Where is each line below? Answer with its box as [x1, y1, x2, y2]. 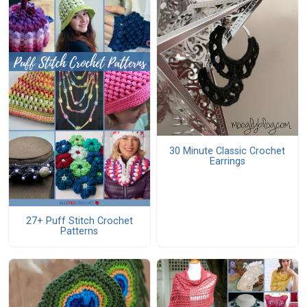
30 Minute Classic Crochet [169, 145, 286, 157]
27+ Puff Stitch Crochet [25, 215, 133, 228]
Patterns [60, 225, 99, 238]
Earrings [209, 155, 245, 167]
